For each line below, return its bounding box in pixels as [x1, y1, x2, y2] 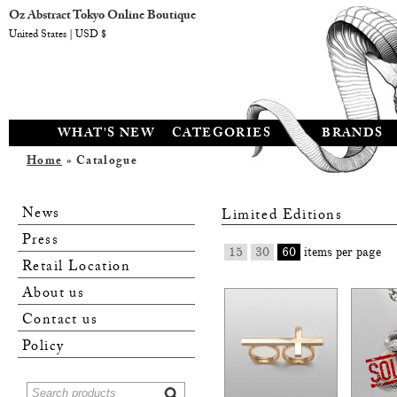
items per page [300, 245, 381, 260]
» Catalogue [62, 152, 137, 172]
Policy [22, 336, 65, 361]
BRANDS [322, 124, 384, 145]
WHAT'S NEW [58, 124, 155, 145]
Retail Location [22, 256, 130, 281]
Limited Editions [222, 205, 343, 230]
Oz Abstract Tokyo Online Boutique [9, 6, 196, 27]
